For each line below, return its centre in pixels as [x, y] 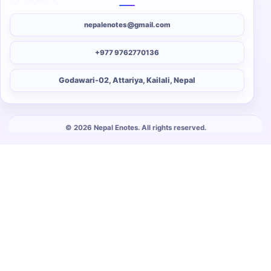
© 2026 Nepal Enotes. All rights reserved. [135, 128]
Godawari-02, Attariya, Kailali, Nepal [127, 80]
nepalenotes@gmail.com [127, 24]
